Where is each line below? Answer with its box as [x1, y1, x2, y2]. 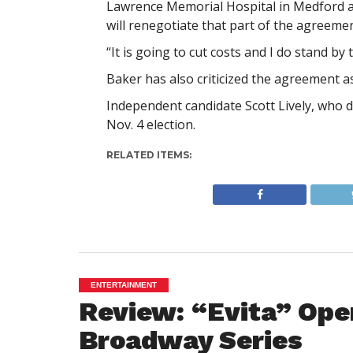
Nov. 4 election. [106, 116, 195, 133]
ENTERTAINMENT [91, 281, 157, 289]
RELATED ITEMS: [106, 149, 191, 161]
